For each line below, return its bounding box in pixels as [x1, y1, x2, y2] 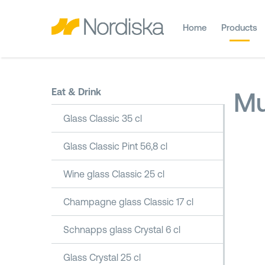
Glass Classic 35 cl [63, 113, 142, 124]
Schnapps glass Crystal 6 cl [63, 224, 180, 235]
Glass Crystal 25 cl [63, 252, 141, 263]
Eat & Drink [51, 86, 101, 97]
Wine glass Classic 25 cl [63, 169, 164, 179]
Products [221, 22, 257, 33]
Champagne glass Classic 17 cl [63, 196, 193, 207]
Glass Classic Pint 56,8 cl [63, 141, 167, 151]
